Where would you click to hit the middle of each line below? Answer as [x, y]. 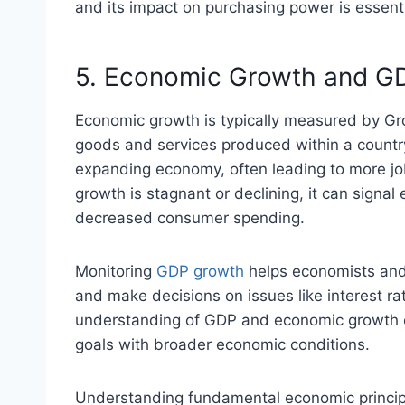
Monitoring [116, 272]
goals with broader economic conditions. [222, 345]
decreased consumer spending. [190, 218]
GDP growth [200, 272]
